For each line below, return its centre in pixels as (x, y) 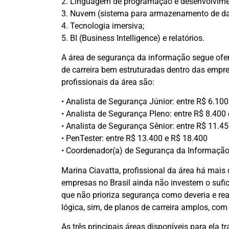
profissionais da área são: (108, 82)
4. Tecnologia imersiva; (102, 26)
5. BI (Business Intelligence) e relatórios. (133, 38)
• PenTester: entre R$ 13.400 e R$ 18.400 (134, 139)
